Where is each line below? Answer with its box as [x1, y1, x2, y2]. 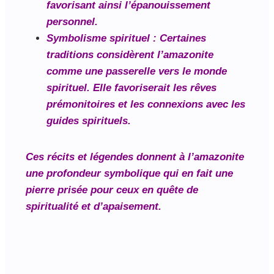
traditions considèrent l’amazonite [46, 49, 213, 61]
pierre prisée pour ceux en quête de [26, 184, 198, 196]
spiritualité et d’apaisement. [26, 201, 161, 213]
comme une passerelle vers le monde [46, 65, 227, 78]
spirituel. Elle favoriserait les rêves [46, 82, 217, 94]
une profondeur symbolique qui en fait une [26, 168, 233, 180]
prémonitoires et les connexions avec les [46, 98, 245, 111]
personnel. [46, 16, 98, 28]
